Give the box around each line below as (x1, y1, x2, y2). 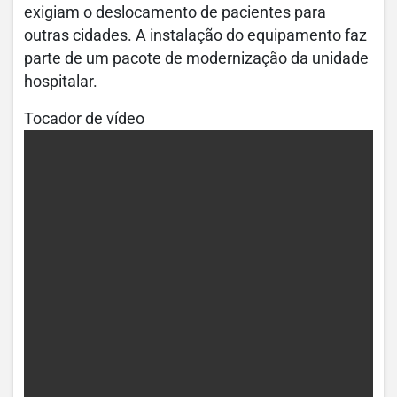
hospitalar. (24, 72, 97, 90)
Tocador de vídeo (24, 109, 144, 128)
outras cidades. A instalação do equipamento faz (24, 26, 367, 44)
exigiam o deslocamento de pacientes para (24, 3, 326, 21)
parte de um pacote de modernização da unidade (24, 49, 369, 67)
